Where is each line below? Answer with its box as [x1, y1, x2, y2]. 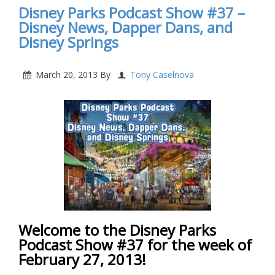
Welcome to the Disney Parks [18, 220, 216, 241]
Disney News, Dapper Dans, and [18, 17, 233, 38]
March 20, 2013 [36, 69, 98, 81]
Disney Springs [18, 32, 118, 53]
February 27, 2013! [18, 249, 146, 270]
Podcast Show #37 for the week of [18, 234, 252, 255]
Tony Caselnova [130, 69, 194, 81]
